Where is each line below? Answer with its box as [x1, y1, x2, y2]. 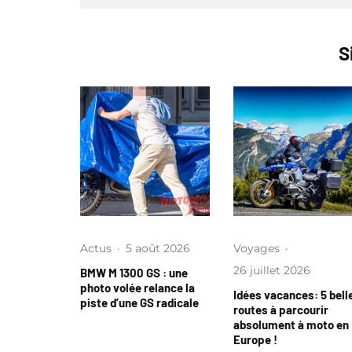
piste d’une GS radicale [80, 295, 199, 310]
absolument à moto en [233, 317, 349, 332]
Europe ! [233, 332, 277, 346]
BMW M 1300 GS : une [80, 265, 188, 280]
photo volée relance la [80, 280, 195, 295]
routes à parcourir [233, 302, 328, 317]
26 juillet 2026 [233, 262, 310, 277]
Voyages [233, 240, 280, 255]
